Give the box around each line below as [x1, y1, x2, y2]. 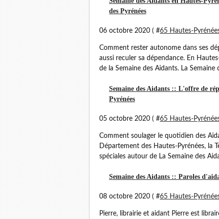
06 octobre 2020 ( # [99, 27, 160, 34]
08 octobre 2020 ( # [99, 193, 160, 200]
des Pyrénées [109, 7, 146, 15]
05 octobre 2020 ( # [99, 115, 160, 122]
